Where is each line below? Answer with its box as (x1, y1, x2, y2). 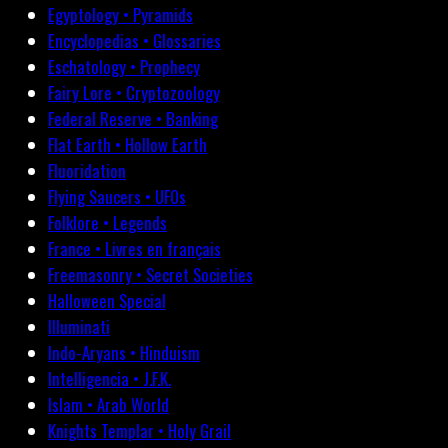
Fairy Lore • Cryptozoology (48, 80, 220, 106)
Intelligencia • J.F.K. (48, 366, 171, 392)
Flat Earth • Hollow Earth (48, 132, 207, 158)
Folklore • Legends (48, 210, 167, 236)
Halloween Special (48, 288, 166, 314)
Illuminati (48, 314, 110, 340)
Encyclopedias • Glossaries (48, 28, 221, 54)
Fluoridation (48, 158, 126, 184)
